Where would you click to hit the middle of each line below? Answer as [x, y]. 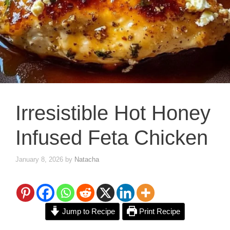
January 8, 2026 [39, 159]
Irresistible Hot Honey [113, 113]
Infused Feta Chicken [112, 138]
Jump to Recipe [88, 211]
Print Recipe [158, 211]
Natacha [87, 159]
